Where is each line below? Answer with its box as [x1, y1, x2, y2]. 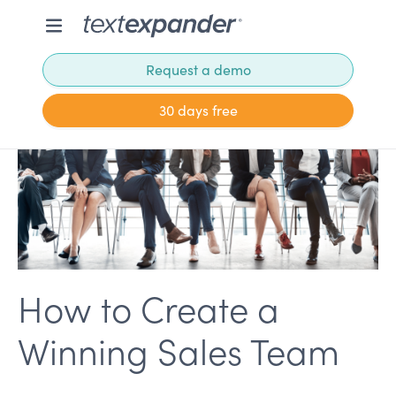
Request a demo [145, 59, 251, 79]
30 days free [158, 100, 238, 119]
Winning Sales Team [18, 326, 339, 374]
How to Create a [18, 284, 279, 331]
